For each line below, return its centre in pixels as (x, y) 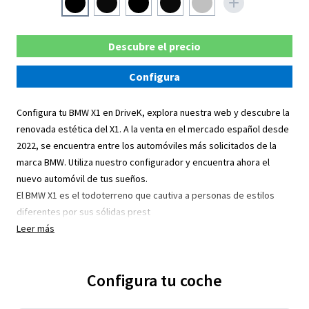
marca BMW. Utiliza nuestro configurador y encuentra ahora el (143, 162)
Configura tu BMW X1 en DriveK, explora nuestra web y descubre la (153, 112)
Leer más (36, 228)
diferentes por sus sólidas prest (83, 212)
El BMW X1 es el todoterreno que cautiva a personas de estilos (146, 195)
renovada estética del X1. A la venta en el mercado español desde (153, 129)
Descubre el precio (154, 46)
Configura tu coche (154, 280)
